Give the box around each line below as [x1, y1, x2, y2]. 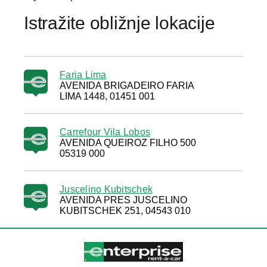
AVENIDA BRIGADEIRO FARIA [60, 80, 194, 91]
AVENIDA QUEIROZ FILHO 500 [60, 138, 196, 148]
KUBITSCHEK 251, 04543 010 [60, 206, 191, 216]
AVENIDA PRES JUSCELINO [60, 195, 187, 205]
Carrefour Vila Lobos [60, 127, 150, 137]
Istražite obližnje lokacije [24, 13, 215, 33]
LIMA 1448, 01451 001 [60, 91, 155, 101]
